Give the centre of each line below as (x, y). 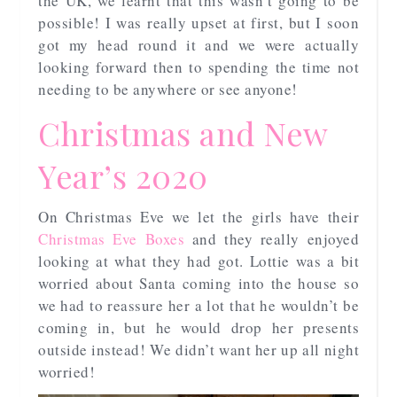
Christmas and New (183, 132)
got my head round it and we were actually (198, 44)
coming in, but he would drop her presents (198, 327)
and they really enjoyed (272, 238)
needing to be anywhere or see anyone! (168, 89)
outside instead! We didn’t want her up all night (198, 349)
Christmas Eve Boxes (111, 238)
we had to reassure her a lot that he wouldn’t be (198, 305)
